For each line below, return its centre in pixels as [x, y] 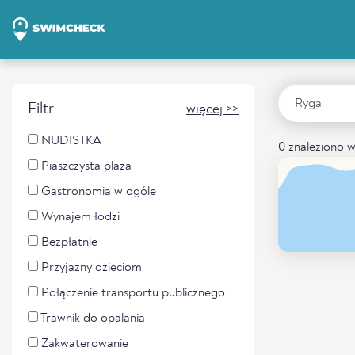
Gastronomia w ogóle [97, 192]
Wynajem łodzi [79, 217]
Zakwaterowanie [83, 344]
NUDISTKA [70, 141]
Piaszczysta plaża [85, 166]
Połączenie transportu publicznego [132, 293]
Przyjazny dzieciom [90, 268]
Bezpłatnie [68, 242]
